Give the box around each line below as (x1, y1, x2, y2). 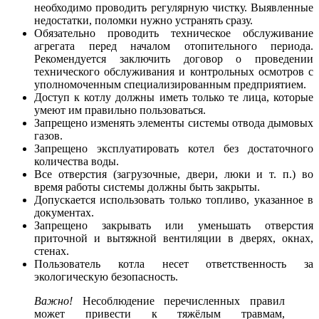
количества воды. (34, 155, 119, 167)
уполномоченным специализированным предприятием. (34, 78, 306, 90)
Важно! (34, 294, 73, 307)
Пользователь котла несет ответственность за (34, 257, 313, 270)
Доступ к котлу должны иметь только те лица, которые (34, 90, 313, 103)
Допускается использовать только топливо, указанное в (34, 193, 313, 206)
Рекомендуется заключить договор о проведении (34, 52, 313, 65)
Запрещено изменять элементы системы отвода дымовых (34, 116, 313, 129)
